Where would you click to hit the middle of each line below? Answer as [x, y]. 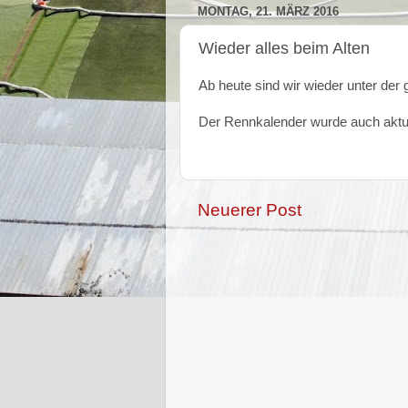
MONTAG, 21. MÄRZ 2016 [268, 12]
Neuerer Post [250, 209]
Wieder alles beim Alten [284, 48]
